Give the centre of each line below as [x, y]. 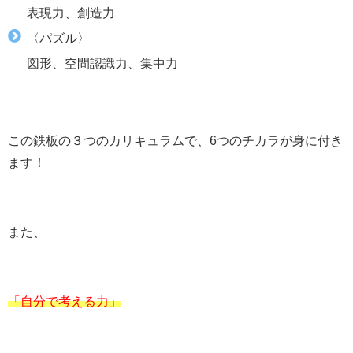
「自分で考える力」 [65, 301]
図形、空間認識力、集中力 [102, 63]
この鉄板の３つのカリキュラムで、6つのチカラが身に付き [175, 140]
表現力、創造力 [71, 12]
